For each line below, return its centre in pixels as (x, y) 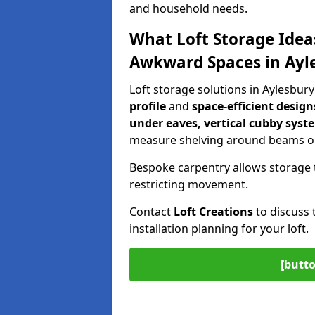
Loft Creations (213, 212)
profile (148, 106)
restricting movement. (189, 184)
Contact (152, 212)
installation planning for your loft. (219, 229)
